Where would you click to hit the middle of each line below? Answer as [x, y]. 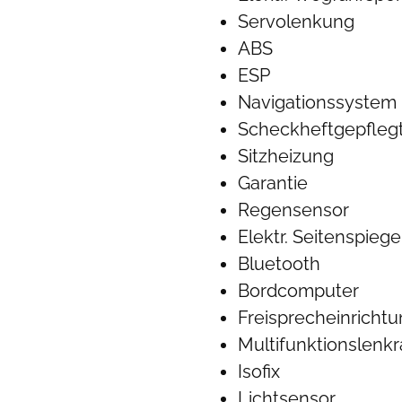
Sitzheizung [285, 156]
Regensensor [293, 210]
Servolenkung [296, 22]
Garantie [272, 183]
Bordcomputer [298, 291]
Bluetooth [279, 264]
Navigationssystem [317, 102]
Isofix [258, 371]
